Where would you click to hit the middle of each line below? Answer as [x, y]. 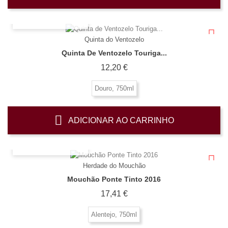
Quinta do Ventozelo [114, 40]
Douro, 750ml [114, 89]
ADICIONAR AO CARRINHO [121, 121]
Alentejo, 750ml [114, 214]
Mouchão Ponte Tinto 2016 [114, 179]
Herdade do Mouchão [114, 165]
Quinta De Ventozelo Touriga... [114, 53]
